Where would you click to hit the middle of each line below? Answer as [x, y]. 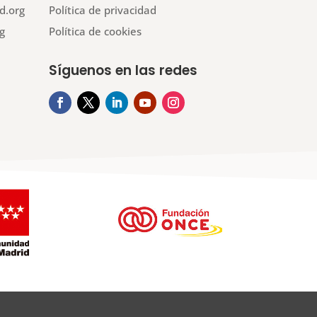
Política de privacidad [102, 10]
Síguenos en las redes [123, 70]
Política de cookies [95, 31]
